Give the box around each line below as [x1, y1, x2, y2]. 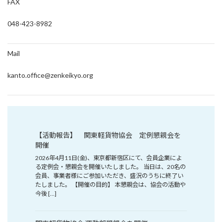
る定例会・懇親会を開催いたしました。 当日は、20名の [35, 163, 186, 170]
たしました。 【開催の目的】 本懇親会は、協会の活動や [35, 180, 186, 188]
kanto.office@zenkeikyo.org [7, 71, 93, 79]
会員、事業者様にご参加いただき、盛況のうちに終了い [35, 171, 183, 179]
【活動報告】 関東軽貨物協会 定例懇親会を [35, 130, 181, 139]
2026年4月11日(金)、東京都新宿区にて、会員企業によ [35, 154, 182, 162]
